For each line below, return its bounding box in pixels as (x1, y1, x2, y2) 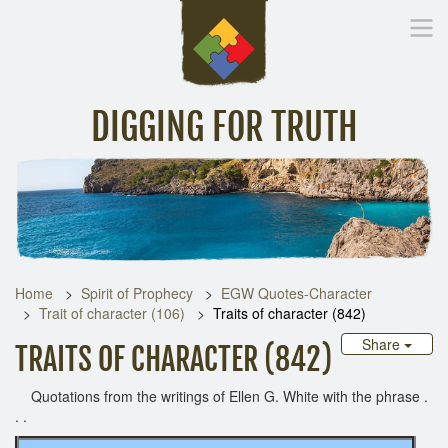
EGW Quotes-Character (221, 282, 372, 303)
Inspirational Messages (94, 168, 222, 185)
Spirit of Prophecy (81, 282, 193, 303)
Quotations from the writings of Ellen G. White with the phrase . (15, 385, 428, 406)
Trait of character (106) (39, 302, 185, 323)
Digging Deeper (262, 168, 345, 185)
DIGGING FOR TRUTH (90, 105, 358, 150)
